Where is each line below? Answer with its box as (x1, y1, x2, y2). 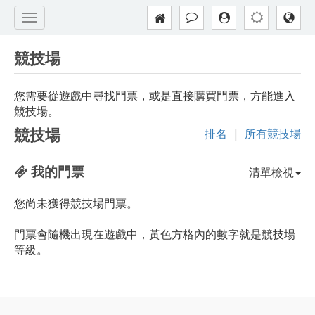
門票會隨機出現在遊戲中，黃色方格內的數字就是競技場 (14, 226, 295, 242)
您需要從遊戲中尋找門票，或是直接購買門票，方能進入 (14, 88, 295, 103)
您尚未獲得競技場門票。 (14, 195, 138, 211)
